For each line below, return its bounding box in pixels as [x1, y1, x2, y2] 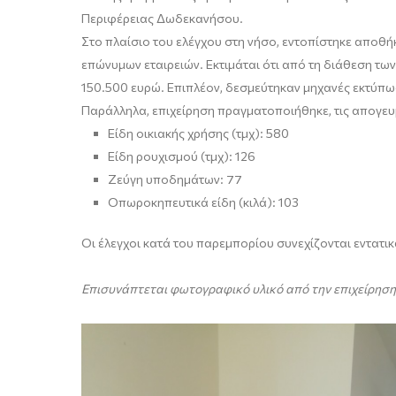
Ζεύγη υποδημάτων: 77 [108, 171, 242, 187]
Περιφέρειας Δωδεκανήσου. [81, 11, 243, 26]
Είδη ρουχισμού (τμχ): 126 [108, 148, 255, 164]
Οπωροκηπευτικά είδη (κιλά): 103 [108, 194, 299, 209]
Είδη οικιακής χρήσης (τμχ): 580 [108, 126, 289, 141]
